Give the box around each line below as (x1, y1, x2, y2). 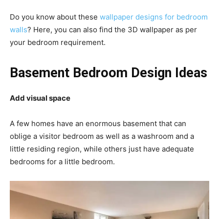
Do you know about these (10, 12, 100, 22)
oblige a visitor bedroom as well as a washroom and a (10, 131, 194, 141)
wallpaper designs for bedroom (100, 12, 208, 22)
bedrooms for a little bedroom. (10, 156, 117, 166)
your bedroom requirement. (10, 37, 108, 47)
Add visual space (10, 93, 70, 103)
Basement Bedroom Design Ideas (10, 65, 207, 81)
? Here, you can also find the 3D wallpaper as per (27, 24, 197, 34)
